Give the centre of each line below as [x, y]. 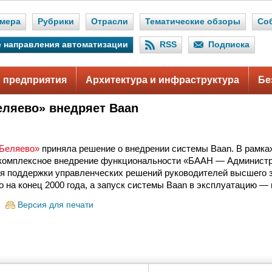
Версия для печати [56, 205]
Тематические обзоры [193, 22]
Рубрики [56, 22]
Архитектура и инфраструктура [162, 80]
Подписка [229, 45]
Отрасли [110, 22]
